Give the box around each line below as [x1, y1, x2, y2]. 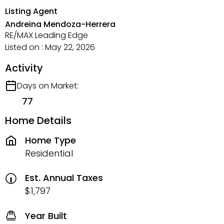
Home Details [5, 113, 71, 127]
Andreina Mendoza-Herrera [5, 18, 115, 30]
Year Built [25, 209, 67, 222]
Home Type [25, 133, 76, 146]
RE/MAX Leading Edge [5, 29, 88, 41]
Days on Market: [17, 80, 78, 91]
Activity [5, 61, 43, 75]
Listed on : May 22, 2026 [5, 41, 95, 53]
